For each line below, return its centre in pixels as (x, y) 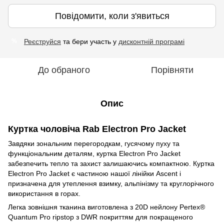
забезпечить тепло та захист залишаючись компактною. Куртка (111, 163)
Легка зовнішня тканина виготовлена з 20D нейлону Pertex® (106, 207)
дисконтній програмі (151, 41)
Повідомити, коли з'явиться (112, 16)
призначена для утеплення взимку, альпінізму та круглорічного (111, 183)
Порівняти (172, 70)
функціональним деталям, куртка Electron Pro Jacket (94, 153)
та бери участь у (90, 41)
